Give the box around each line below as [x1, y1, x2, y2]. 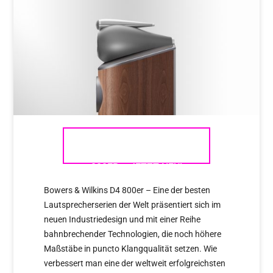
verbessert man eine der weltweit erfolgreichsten [44, 258, 226, 268]
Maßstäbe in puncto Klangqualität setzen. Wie [44, 243, 218, 253]
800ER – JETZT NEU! [91, 161, 182, 173]
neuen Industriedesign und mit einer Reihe [44, 214, 201, 224]
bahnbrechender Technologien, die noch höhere [44, 229, 222, 239]
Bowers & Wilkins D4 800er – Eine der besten [44, 185, 211, 195]
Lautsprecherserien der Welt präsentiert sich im [44, 199, 221, 210]
